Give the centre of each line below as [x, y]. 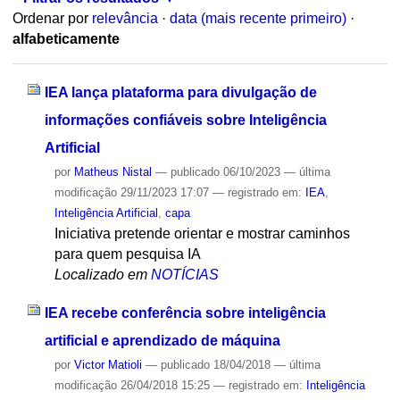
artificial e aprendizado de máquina [162, 340]
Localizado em [100, 274]
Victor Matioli [108, 364]
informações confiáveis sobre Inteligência [185, 120]
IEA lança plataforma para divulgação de [180, 92]
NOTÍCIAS [184, 274]
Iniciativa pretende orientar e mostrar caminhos [202, 233]
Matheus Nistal [112, 171]
